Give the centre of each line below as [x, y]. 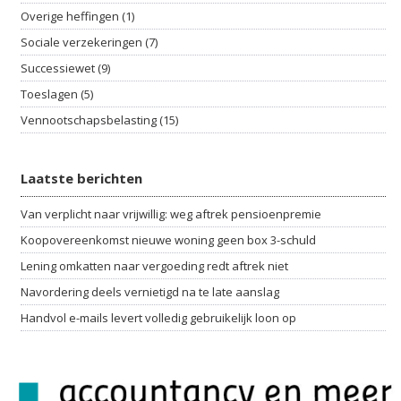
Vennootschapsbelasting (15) [99, 120]
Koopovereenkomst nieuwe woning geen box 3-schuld [168, 240]
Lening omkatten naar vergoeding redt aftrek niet [154, 266]
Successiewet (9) [65, 68]
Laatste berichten [81, 178]
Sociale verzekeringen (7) [89, 42]
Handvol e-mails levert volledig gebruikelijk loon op [158, 318]
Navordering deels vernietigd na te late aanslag [150, 292]
